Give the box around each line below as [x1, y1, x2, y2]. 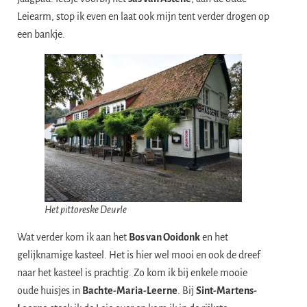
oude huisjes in [17, 284, 82, 296]
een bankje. [17, 28, 65, 40]
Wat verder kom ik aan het [17, 231, 129, 243]
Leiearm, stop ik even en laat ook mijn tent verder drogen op [17, 10, 269, 22]
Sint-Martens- [196, 284, 257, 296]
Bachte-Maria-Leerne [82, 284, 177, 296]
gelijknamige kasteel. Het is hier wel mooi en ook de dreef [17, 249, 260, 260]
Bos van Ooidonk [129, 231, 200, 243]
